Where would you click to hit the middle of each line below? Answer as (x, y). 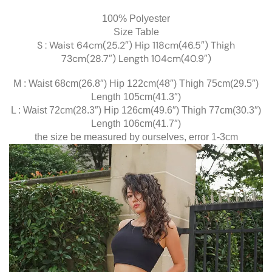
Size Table (136, 32)
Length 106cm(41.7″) (136, 123)
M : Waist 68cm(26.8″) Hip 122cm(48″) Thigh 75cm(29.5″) (136, 83)
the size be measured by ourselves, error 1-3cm (136, 137)
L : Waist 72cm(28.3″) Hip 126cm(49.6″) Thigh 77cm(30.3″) (136, 110)
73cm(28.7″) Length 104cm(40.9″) (136, 59)
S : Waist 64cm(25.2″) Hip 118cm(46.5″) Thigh (136, 46)
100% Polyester (136, 19)
